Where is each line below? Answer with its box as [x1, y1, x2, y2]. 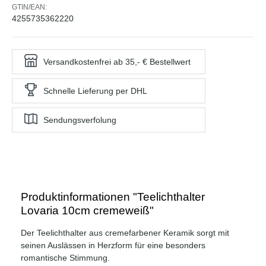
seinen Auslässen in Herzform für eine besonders [21, 240, 205, 250]
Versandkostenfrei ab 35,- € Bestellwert [43, 56, 191, 66]
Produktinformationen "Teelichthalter [21, 190, 205, 203]
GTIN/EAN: [12, 2, 47, 11]
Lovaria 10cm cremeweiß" [21, 204, 154, 217]
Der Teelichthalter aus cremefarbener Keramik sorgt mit [21, 227, 229, 237]
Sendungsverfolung [43, 115, 116, 125]
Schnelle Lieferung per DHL [43, 85, 147, 96]
